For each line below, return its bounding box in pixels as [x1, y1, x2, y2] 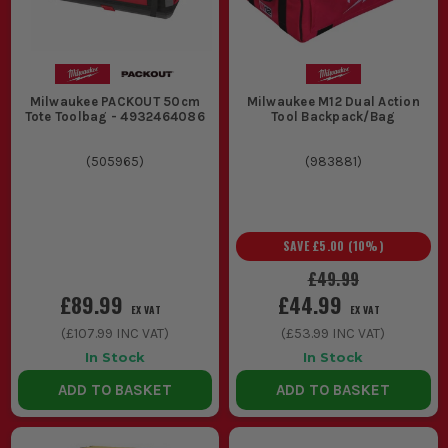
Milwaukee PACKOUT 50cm [29, 94, 200, 110]
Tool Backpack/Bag [271, 109, 396, 125]
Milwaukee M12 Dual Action [246, 94, 420, 110]
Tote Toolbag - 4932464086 [24, 109, 205, 125]
